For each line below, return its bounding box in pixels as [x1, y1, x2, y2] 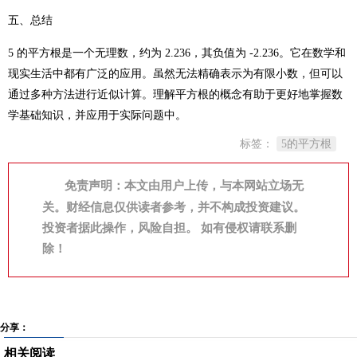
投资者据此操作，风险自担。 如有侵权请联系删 [42, 222, 296, 234]
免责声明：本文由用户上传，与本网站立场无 [65, 179, 304, 192]
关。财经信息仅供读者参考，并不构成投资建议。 [42, 201, 305, 214]
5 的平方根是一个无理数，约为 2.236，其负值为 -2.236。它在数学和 [8, 47, 346, 59]
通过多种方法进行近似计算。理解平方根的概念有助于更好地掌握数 [8, 88, 343, 100]
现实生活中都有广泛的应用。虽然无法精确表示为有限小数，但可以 [8, 68, 343, 80]
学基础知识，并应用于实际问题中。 [8, 109, 186, 121]
